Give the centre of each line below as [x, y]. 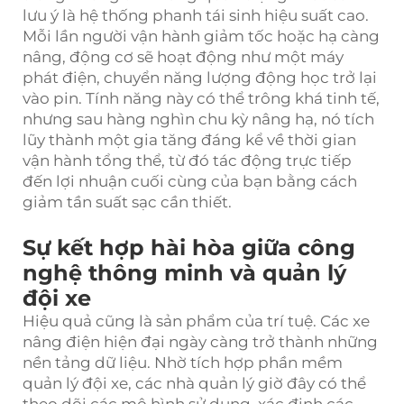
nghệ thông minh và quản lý [184, 272]
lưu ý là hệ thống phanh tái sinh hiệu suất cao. [196, 15]
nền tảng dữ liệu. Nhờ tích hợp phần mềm [183, 362]
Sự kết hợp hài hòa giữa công [189, 247]
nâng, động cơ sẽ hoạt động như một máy [183, 56]
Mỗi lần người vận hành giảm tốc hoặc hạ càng [201, 36]
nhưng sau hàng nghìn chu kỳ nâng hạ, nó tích [198, 119]
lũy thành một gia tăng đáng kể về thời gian [189, 139]
